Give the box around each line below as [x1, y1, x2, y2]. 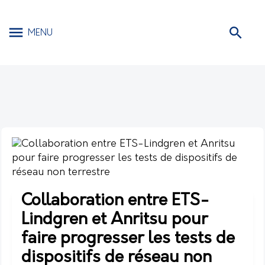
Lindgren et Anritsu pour [21, 212, 208, 228]
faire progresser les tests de [21, 231, 235, 247]
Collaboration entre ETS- [21, 193, 209, 209]
